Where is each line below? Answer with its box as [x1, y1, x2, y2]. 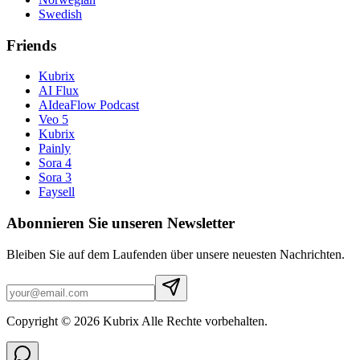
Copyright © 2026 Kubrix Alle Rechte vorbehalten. [6, 313, 268, 328]
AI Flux [39, 84, 79, 98]
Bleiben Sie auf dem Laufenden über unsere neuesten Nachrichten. [6, 247, 345, 261]
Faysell [39, 185, 75, 199]
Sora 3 [39, 170, 72, 185]
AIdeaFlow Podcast [39, 98, 139, 112]
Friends [6, 36, 56, 54]
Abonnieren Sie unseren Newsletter [6, 214, 235, 231]
